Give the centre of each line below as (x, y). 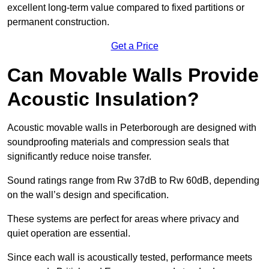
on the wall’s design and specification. (88, 195)
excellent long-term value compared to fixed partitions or (126, 8)
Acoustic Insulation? (103, 99)
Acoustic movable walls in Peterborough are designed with (132, 128)
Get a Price (134, 46)
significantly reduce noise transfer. (79, 157)
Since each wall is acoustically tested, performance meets (130, 258)
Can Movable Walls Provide (133, 75)
